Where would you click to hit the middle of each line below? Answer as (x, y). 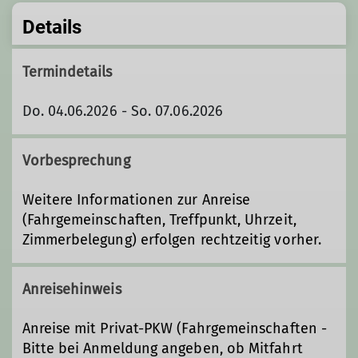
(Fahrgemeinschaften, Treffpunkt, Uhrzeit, (159, 219)
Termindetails (67, 72)
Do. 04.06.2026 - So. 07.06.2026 (123, 111)
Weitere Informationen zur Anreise (136, 199)
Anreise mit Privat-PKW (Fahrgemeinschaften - (175, 329)
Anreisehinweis (72, 290)
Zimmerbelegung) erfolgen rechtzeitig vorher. (172, 239)
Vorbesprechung (76, 160)
